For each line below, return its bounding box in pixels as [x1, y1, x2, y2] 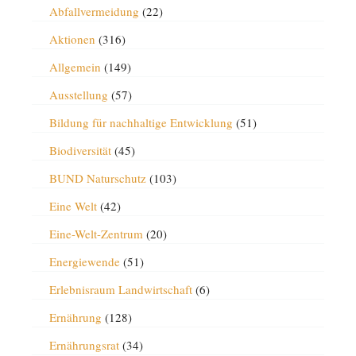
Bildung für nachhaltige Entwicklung [48, 114, 233, 130]
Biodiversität [48, 142, 111, 158]
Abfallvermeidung [48, 3, 139, 19]
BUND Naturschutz [48, 170, 146, 186]
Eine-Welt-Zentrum [48, 226, 143, 242]
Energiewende [48, 253, 120, 269]
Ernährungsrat [48, 337, 119, 353]
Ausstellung [48, 87, 108, 103]
